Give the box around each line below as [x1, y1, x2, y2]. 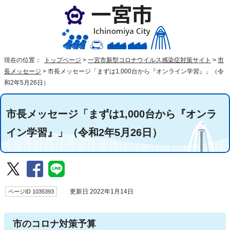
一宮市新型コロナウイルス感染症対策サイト [88, 56, 211, 64]
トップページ [44, 56, 81, 64]
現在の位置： [4, 56, 43, 64]
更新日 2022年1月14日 [62, 188, 135, 195]
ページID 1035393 [8, 188, 54, 195]
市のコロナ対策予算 [13, 219, 96, 229]
